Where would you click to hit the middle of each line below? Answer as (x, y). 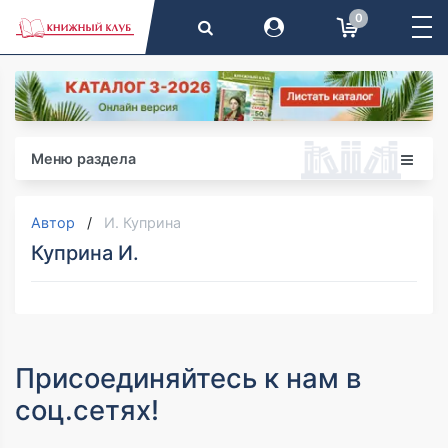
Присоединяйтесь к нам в (188, 378)
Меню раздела (83, 159)
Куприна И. (85, 253)
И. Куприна (142, 223)
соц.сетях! (87, 410)
